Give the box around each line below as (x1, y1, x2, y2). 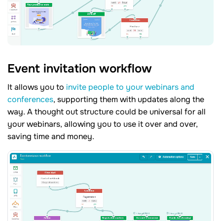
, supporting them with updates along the (53, 94, 204, 105)
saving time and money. (7, 131, 94, 142)
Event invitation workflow (7, 61, 152, 76)
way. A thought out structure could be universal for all (7, 107, 206, 117)
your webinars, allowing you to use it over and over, (7, 119, 198, 130)
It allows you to (7, 82, 66, 93)
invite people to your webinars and (66, 82, 194, 93)
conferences (7, 94, 53, 105)
